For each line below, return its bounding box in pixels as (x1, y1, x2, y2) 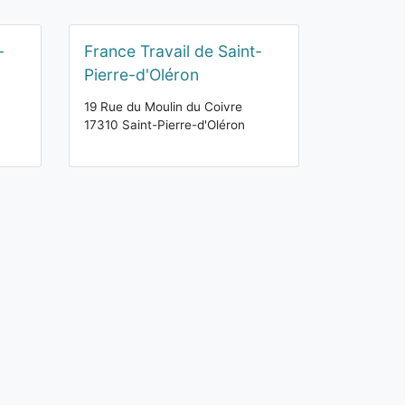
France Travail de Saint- (84, 42, 262, 61)
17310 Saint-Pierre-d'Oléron (84, 118, 245, 132)
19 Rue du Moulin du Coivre (84, 99, 242, 114)
